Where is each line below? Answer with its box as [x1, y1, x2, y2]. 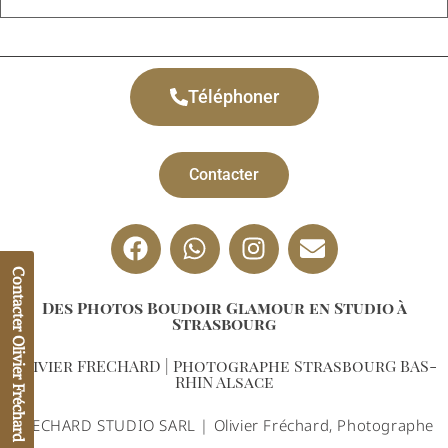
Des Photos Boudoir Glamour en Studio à [41, 296, 407, 318]
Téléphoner [187, 85, 279, 107]
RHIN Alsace [174, 370, 274, 392]
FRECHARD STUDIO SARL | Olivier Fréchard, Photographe [13, 414, 435, 435]
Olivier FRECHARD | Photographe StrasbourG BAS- [11, 354, 437, 376]
